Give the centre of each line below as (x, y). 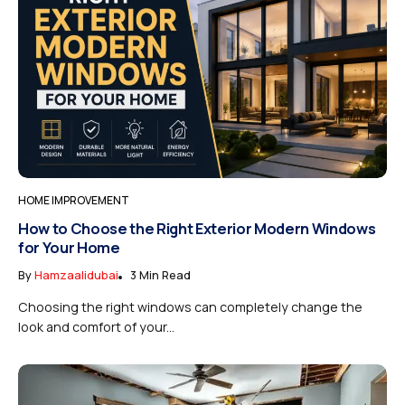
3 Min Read (160, 275)
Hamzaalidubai (76, 275)
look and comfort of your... (96, 327)
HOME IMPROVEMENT (74, 201)
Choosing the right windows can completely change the (190, 307)
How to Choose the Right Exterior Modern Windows (197, 229)
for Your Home (69, 248)
